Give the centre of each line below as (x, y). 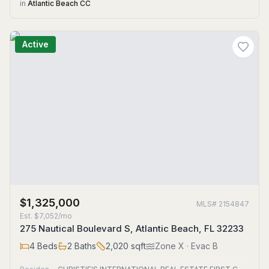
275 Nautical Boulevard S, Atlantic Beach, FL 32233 (132, 228)
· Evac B (201, 246)
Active (35, 44)
